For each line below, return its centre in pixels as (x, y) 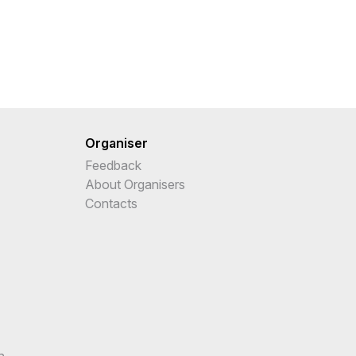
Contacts (111, 203)
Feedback (113, 165)
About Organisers (135, 184)
